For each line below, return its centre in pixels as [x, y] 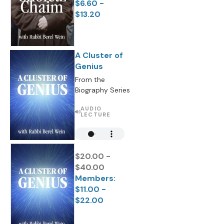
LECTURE [95, 114]
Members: [95, 178]
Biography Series [102, 90]
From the [90, 79]
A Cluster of [99, 55]
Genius [89, 66]
